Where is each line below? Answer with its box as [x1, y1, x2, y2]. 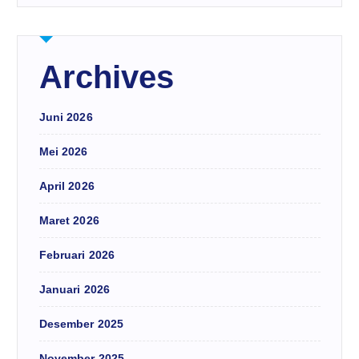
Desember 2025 [38, 317, 124, 330]
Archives [38, 58, 175, 95]
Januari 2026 [38, 282, 111, 296]
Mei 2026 [38, 144, 88, 158]
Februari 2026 [38, 248, 115, 261]
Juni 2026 [38, 110, 93, 123]
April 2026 [38, 179, 95, 192]
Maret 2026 [38, 213, 99, 227]
